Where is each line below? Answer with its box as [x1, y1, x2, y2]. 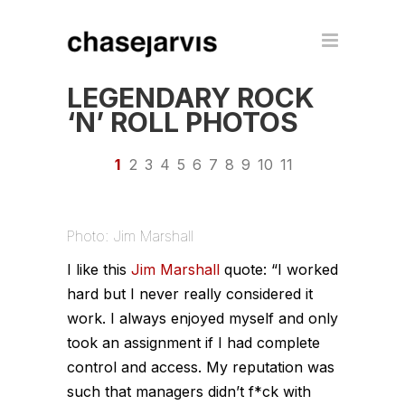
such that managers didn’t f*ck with [67, 382, 311, 400]
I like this [67, 260, 131, 278]
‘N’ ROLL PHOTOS [67, 106, 298, 138]
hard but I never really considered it [67, 285, 313, 303]
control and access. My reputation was [67, 358, 334, 376]
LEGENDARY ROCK [67, 81, 315, 114]
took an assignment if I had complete [67, 334, 320, 352]
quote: [220, 260, 271, 278]
